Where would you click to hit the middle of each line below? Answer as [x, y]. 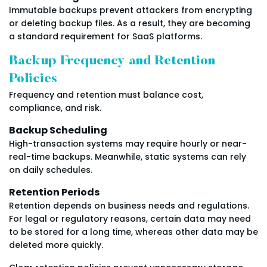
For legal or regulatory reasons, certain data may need [130, 219]
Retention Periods [54, 193]
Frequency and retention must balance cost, [106, 95]
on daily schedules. [51, 170]
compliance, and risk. [55, 108]
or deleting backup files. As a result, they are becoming [130, 24]
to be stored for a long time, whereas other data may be [133, 232]
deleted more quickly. [56, 245]
